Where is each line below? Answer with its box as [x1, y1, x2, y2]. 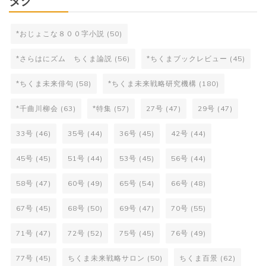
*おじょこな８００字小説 [16, 29, 104, 39]
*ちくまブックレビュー [147, 54, 227, 64]
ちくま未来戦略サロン [68, 254, 145, 263]
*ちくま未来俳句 [16, 79, 74, 88]
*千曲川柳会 [16, 104, 58, 113]
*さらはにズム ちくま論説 [16, 54, 112, 64]
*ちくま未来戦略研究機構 [108, 79, 197, 88]
